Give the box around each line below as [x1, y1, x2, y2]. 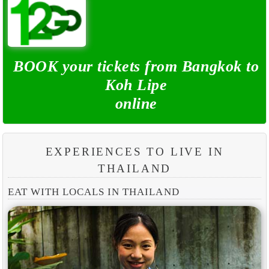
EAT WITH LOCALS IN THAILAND [7, 186, 180, 198]
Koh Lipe [105, 76, 168, 94]
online [115, 95, 157, 113]
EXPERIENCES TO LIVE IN [45, 145, 224, 158]
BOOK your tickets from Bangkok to [13, 58, 259, 76]
